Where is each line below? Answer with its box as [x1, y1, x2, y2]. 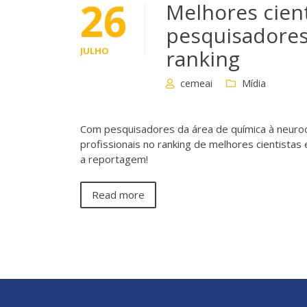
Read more [92, 188, 145, 202]
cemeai [180, 76, 212, 90]
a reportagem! [80, 151, 148, 166]
